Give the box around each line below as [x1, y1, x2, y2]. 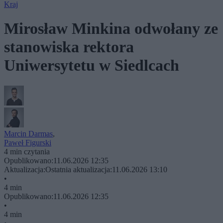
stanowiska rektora [4, 38, 134, 56]
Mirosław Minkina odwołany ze [4, 19, 218, 38]
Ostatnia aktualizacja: [45, 165, 112, 174]
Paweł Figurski [4, 138, 51, 147]
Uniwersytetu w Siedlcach [4, 56, 179, 75]
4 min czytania [4, 147, 50, 156]
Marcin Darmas [4, 129, 53, 138]
